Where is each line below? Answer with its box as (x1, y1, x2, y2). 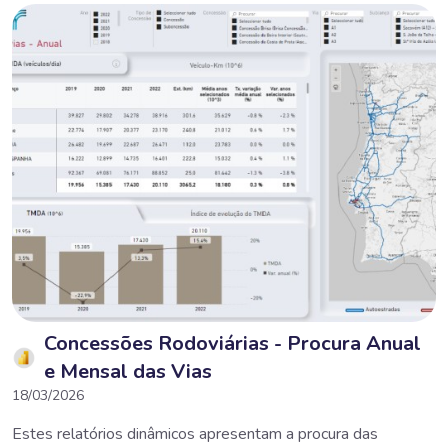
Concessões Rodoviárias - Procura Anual (44, 329, 421, 357)
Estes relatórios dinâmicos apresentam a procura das (12, 422, 378, 445)
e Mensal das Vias (44, 357, 212, 385)
